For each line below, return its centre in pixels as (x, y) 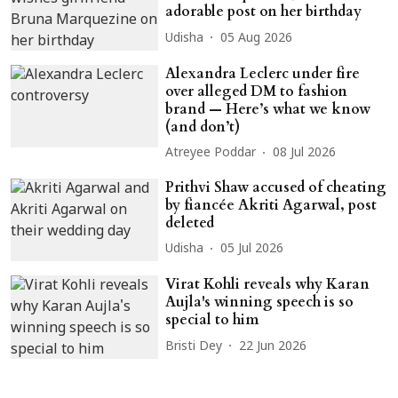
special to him (212, 320)
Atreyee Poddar (211, 154)
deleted (190, 223)
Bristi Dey (194, 346)
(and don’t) (203, 127)
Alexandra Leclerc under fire (263, 73)
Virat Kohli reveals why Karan (268, 285)
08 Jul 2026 (305, 154)
